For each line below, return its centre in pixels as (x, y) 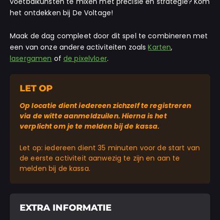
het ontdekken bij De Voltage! (62, 13)
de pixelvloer (85, 58)
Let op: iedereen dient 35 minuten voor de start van (110, 148)
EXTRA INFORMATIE (66, 208)
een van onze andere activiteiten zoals (79, 47)
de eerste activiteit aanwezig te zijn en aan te (100, 158)
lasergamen (31, 58)
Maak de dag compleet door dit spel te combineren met (109, 36)
